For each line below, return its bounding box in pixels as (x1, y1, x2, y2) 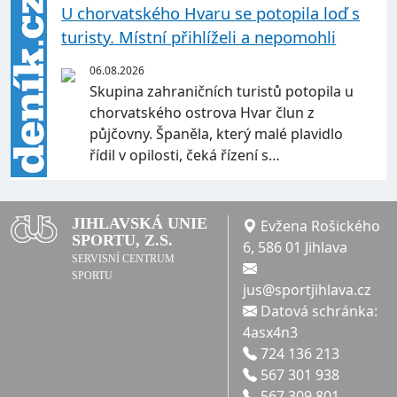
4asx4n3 (242, 323, 298, 343)
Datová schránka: (256, 301, 378, 322)
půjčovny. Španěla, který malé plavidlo (90, 124, 344, 144)
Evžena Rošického (256, 216, 380, 237)
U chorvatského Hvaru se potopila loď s (61, 2, 361, 25)
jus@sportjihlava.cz (242, 280, 371, 300)
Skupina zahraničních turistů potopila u (90, 82, 354, 102)
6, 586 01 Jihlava (242, 237, 347, 258)
